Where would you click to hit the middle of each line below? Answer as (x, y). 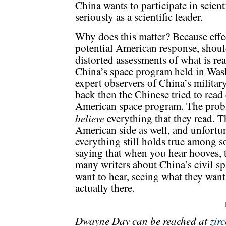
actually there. (105, 188)
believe (90, 118)
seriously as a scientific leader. (139, 17)
